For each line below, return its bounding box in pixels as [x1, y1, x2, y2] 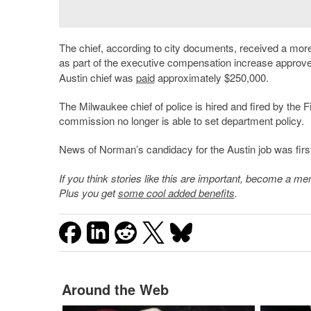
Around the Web [61, 279, 169, 300]
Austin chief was [58, 70, 136, 85]
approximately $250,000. [154, 70, 269, 85]
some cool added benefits [117, 185, 235, 201]
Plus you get [58, 185, 118, 201]
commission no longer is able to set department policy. [58, 113, 304, 128]
